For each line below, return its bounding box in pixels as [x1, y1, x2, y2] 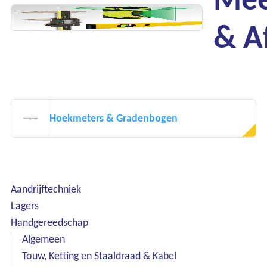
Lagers [11, 198, 39, 212]
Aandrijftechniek [11, 182, 81, 195]
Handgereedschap [11, 215, 88, 229]
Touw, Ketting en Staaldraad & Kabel [22, 249, 176, 262]
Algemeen [22, 232, 65, 246]
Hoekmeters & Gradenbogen [49, 111, 178, 125]
